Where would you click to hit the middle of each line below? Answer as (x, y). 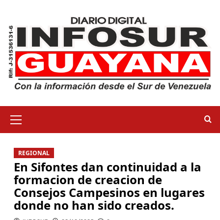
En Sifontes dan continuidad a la (107, 167)
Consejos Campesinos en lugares (109, 192)
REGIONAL (34, 153)
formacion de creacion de (88, 180)
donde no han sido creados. (94, 205)
